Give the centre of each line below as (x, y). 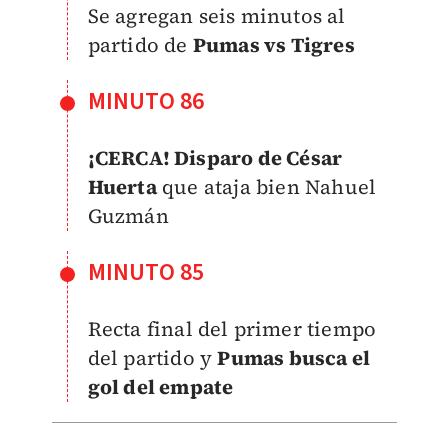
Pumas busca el (294, 357)
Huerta (122, 186)
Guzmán (130, 215)
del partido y (152, 357)
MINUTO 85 (146, 272)
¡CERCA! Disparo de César (215, 157)
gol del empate (160, 386)
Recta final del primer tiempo (232, 328)
